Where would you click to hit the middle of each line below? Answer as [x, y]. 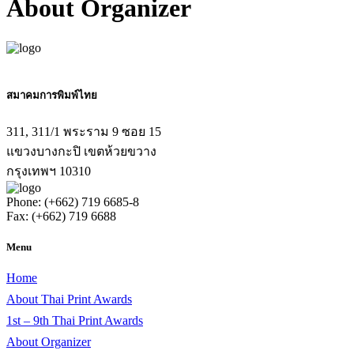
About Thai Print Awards [69, 299]
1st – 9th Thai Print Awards [75, 320]
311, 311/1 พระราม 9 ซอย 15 [84, 131]
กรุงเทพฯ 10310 [49, 171]
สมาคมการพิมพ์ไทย [52, 96]
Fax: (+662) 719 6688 [61, 216]
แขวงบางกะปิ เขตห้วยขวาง [81, 151]
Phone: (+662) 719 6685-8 [73, 201]
